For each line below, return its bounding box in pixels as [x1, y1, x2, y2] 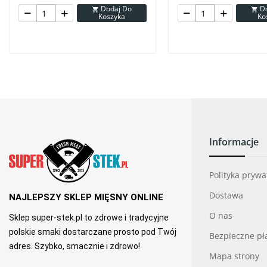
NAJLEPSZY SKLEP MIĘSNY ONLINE [9, 192, 163, 203]
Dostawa [209, 190, 243, 201]
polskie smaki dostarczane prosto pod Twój [9, 227, 176, 237]
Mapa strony [209, 250, 259, 262]
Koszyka [98, 11, 126, 21]
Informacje [209, 135, 259, 149]
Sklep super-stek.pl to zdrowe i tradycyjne [9, 213, 169, 223]
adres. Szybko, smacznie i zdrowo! [9, 241, 140, 252]
